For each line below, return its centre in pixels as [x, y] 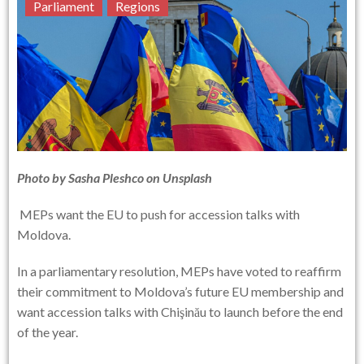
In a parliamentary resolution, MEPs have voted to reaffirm [180, 271]
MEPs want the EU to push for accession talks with [159, 214]
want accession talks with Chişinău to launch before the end [180, 311]
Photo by [43, 177]
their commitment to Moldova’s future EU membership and [181, 291]
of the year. [48, 331]
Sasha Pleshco [106, 177]
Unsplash [188, 177]
